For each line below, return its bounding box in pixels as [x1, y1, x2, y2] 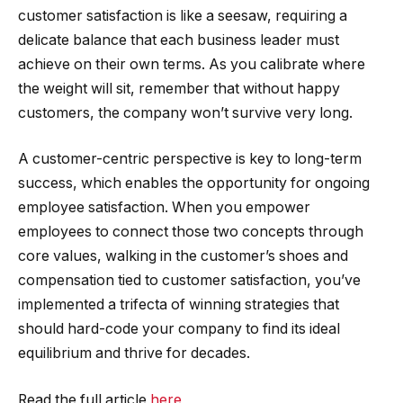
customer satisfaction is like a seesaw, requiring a [18, 6, 347, 24]
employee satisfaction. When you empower [18, 199, 310, 217]
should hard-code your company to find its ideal [18, 320, 340, 338]
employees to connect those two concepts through [18, 223, 363, 241]
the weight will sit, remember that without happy [18, 79, 340, 97]
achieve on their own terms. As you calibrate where [18, 55, 365, 73]
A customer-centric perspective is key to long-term [18, 150, 362, 168]
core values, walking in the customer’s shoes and [18, 247, 348, 265]
